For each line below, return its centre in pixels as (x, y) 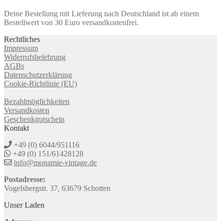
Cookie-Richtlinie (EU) (40, 83)
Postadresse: (25, 179)
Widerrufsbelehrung (35, 57)
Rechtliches (22, 39)
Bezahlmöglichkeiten (37, 101)
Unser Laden (24, 205)
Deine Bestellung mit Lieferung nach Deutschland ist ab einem (101, 13)
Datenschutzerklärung (38, 74)
